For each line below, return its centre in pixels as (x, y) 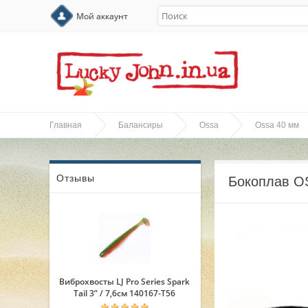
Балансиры (141, 125)
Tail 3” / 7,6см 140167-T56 (124, 293)
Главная (66, 125)
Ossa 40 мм (277, 125)
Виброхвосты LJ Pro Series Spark (124, 282)
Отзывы (76, 178)
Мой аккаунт (102, 16)
